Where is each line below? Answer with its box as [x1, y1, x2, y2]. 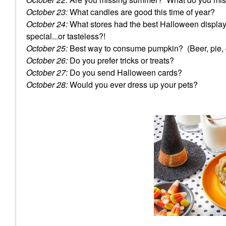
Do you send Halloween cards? [68, 66, 182, 78]
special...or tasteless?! [26, 30, 105, 42]
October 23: [26, 6, 68, 18]
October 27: [26, 66, 68, 78]
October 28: [26, 78, 68, 90]
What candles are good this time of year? [68, 6, 215, 18]
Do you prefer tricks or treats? [68, 54, 174, 66]
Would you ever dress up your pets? [68, 78, 198, 90]
